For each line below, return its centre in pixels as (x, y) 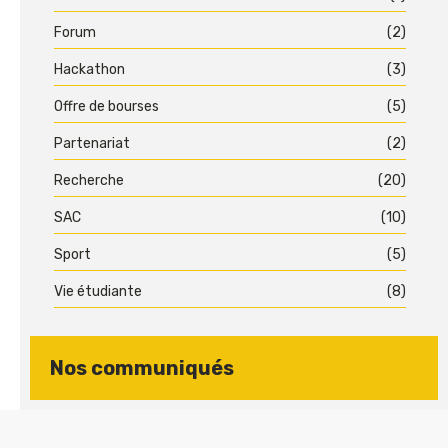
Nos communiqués (142, 368)
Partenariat (92, 144)
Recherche (89, 181)
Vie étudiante (98, 292)
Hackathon (89, 70)
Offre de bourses (106, 107)
